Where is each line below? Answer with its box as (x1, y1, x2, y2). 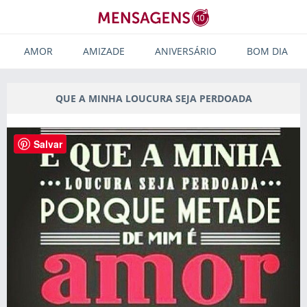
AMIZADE (83, 45, 125, 58)
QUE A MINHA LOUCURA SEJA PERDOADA (55, 92, 252, 105)
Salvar (34, 137, 62, 151)
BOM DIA (247, 45, 288, 58)
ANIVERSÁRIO (155, 45, 217, 58)
